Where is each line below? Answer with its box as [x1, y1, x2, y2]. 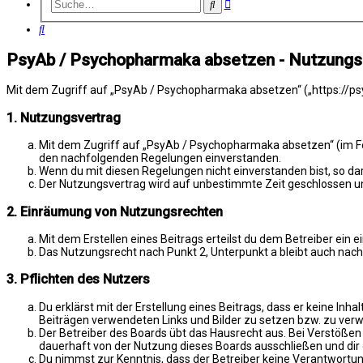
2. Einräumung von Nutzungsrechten [6, 203, 223, 220]
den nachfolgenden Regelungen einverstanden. [39, 152, 281, 165]
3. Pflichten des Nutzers [6, 271, 150, 288]
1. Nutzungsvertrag [6, 109, 121, 126]
